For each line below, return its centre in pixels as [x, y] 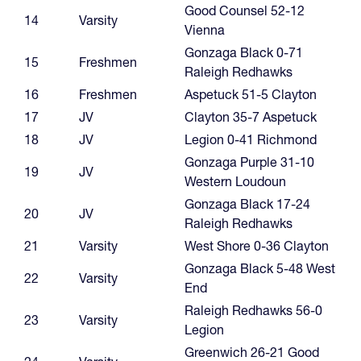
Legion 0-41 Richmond [251, 139]
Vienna [205, 29]
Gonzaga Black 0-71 [244, 52]
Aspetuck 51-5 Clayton [251, 94]
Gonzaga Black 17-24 [247, 203]
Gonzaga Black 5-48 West [260, 268]
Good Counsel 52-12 [245, 10]
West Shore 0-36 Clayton [257, 245]
